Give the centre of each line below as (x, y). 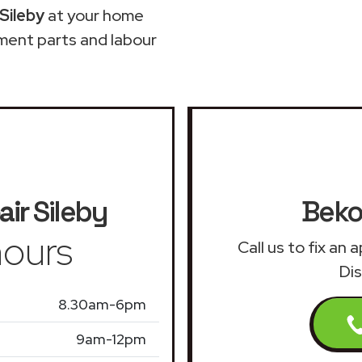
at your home (94, 15)
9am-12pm (111, 339)
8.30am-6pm (102, 304)
